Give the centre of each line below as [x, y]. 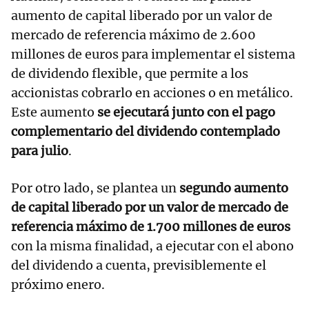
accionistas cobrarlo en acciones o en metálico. [152, 92]
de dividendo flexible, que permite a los [130, 73]
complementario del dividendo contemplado [146, 131]
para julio [40, 150]
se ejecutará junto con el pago [186, 112]
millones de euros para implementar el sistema [153, 54]
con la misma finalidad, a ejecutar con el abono [152, 246]
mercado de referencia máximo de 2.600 [133, 34]
